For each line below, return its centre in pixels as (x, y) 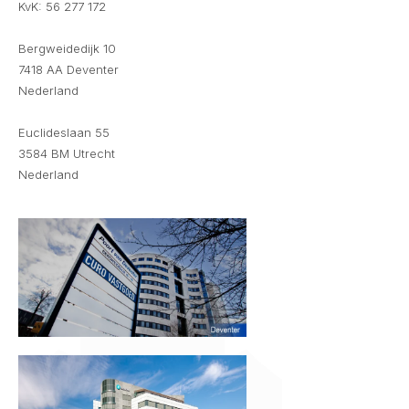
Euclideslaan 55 (64, 132)
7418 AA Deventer (68, 69)
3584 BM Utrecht (67, 153)
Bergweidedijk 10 (67, 48)
